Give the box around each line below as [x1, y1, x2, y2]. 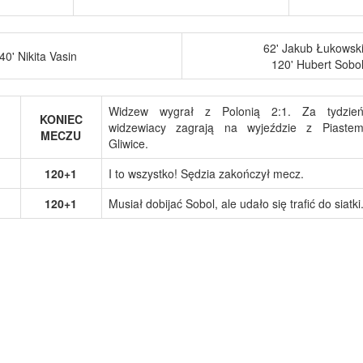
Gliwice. [108, 135, 148, 152]
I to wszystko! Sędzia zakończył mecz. [108, 164, 304, 181]
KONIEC [39, 110, 83, 127]
